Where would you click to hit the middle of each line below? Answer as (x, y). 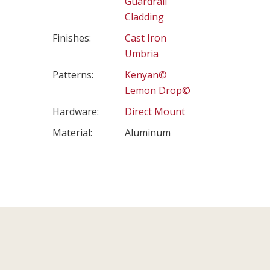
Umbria (142, 54)
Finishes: (72, 38)
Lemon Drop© (158, 90)
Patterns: (73, 75)
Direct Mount (155, 111)
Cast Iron (146, 38)
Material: (72, 133)
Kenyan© (146, 75)
